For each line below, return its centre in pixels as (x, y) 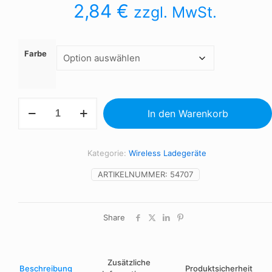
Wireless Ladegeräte (167, 153)
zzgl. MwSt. (175, 12)
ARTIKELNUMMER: (134, 174)
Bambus (33, 149)
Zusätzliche (129, 262)
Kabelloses (38, 126)
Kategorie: (108, 153)
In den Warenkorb (188, 114)
